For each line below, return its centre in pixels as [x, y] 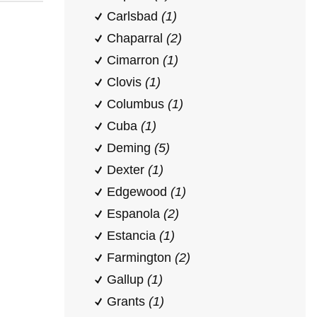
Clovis [126, 82]
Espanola [135, 214]
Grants [128, 301]
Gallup [127, 279]
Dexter [127, 170]
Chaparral [137, 38]
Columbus [137, 104]
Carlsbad [134, 16]
